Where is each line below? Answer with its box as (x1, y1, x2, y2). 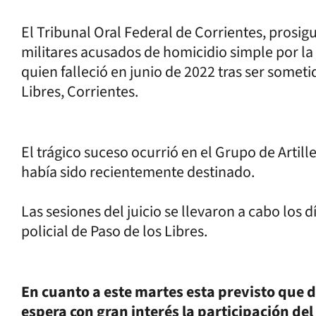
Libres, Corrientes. (21, 80, 138, 103)
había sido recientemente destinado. (21, 161, 255, 183)
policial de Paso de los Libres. (21, 220, 207, 243)
